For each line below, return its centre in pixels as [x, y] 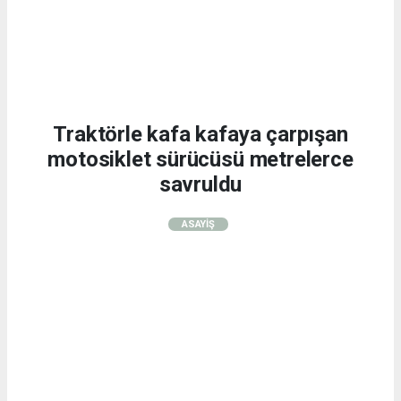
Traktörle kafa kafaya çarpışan [200, 134]
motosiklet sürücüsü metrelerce [200, 159]
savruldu [200, 184]
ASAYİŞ [198, 224]
